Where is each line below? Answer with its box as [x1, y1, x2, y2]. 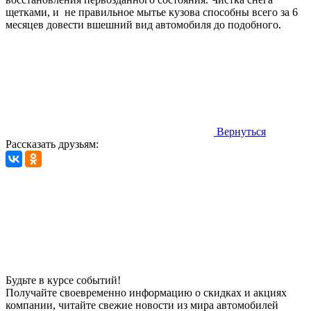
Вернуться [217, 125, 266, 137]
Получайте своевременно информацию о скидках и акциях [6, 286, 287, 299]
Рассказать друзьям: [6, 137, 99, 150]
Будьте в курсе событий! [6, 274, 121, 286]
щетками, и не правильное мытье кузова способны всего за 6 [6, 6, 298, 18]
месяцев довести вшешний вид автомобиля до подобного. [6, 18, 281, 31]
